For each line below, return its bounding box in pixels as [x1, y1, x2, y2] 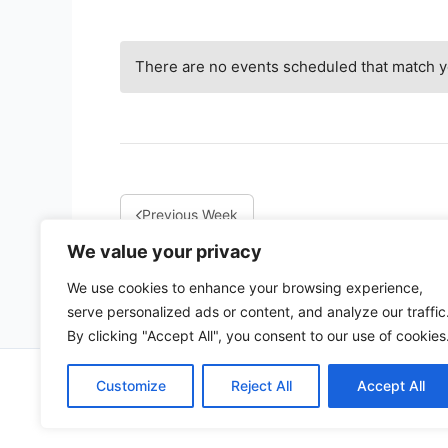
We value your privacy [67, 241, 262, 262]
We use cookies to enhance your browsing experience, [67, 279, 423, 296]
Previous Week [142, 206, 239, 223]
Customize [95, 377, 166, 394]
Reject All [230, 377, 292, 394]
